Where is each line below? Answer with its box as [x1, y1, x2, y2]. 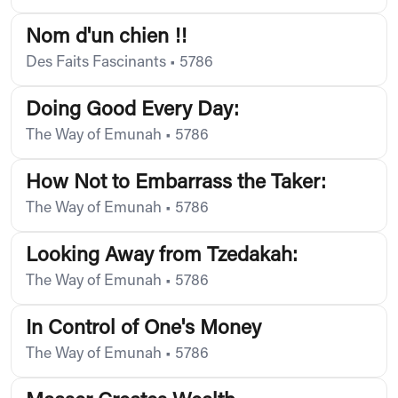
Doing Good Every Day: [26, 99, 239, 121]
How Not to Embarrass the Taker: [26, 172, 326, 194]
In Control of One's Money [26, 318, 261, 339]
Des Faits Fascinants [26, 54, 166, 71]
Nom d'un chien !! [26, 27, 187, 48]
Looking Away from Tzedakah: [26, 245, 298, 267]
